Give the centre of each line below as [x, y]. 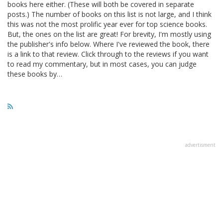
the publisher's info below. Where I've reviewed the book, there [109, 44]
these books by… [35, 74]
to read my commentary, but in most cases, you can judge [102, 64]
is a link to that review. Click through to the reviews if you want [108, 54]
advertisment [200, 145]
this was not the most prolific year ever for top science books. [107, 24]
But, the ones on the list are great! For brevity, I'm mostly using [109, 34]
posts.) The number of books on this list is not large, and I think [110, 14]
